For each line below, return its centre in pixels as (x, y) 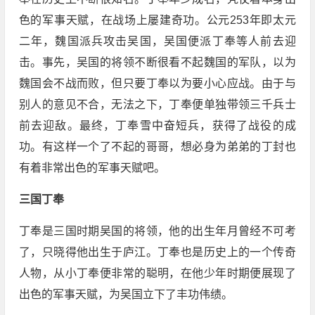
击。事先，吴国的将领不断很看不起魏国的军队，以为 (157, 63)
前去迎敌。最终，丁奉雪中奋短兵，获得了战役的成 (157, 126)
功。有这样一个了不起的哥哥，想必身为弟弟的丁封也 (157, 147)
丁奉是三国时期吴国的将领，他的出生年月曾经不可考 (157, 231)
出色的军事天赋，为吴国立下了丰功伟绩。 (126, 295)
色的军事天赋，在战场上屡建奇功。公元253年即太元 (157, 20)
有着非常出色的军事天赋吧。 (92, 168)
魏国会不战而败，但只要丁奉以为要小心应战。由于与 (157, 84)
